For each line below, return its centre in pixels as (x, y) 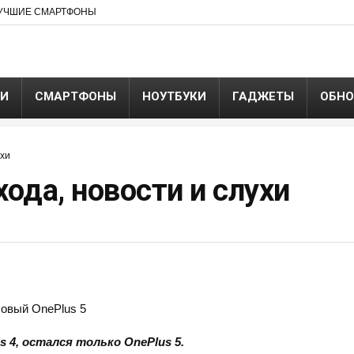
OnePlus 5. (154, 342)
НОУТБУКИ (174, 96)
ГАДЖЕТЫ (263, 96)
